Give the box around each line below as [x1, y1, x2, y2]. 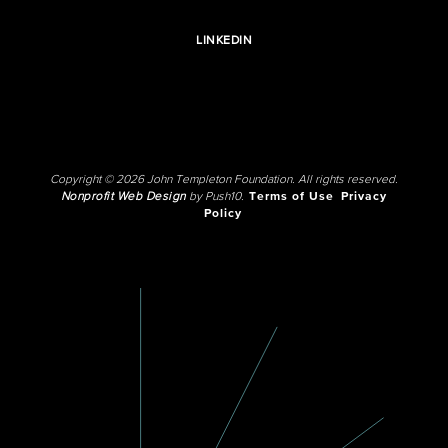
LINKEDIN [196, 35, 252, 47]
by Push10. [185, 191, 247, 203]
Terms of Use [248, 191, 334, 203]
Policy [203, 208, 242, 220]
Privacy [340, 191, 387, 203]
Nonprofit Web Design [60, 191, 186, 203]
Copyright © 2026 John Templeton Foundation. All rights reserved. [49, 174, 398, 186]
